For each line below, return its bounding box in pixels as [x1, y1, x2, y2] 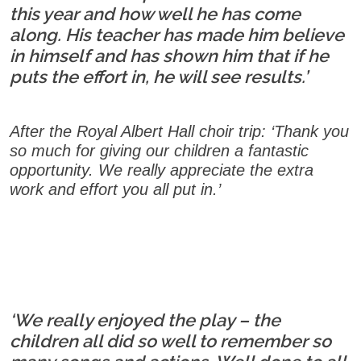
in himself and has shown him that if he [10, 45, 329, 66]
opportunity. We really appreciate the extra [10, 160, 313, 179]
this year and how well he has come [10, 3, 301, 24]
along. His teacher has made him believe [10, 24, 344, 45]
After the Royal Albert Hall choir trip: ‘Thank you [10, 122, 349, 140]
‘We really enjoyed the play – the [10, 309, 280, 330]
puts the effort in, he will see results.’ [10, 66, 308, 87]
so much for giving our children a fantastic [10, 141, 309, 160]
